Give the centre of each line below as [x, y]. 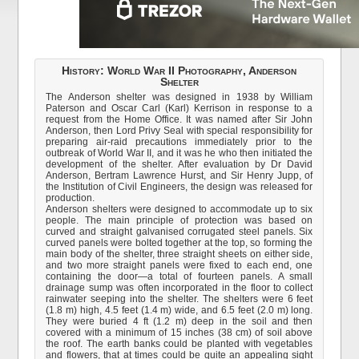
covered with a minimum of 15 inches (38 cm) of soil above [179, 333]
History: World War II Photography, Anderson [179, 71]
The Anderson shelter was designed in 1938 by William [179, 97]
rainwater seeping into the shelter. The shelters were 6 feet [179, 299]
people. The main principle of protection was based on [179, 220]
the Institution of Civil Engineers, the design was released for [179, 187]
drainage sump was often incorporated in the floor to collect [179, 288]
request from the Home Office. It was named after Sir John [179, 119]
